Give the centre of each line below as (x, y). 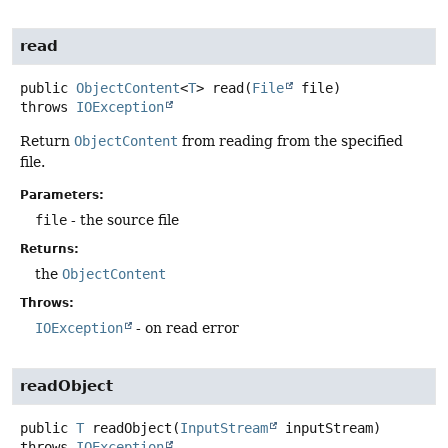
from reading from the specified (290, 140)
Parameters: (62, 194)
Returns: (49, 248)
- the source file (123, 219)
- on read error (185, 327)
